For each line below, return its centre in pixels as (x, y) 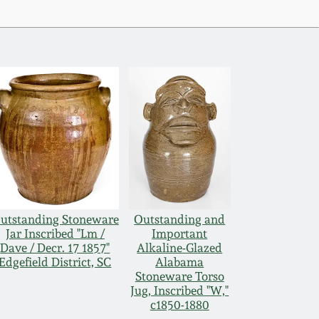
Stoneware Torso (179, 277)
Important (180, 234)
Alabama (180, 262)
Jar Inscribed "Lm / (55, 234)
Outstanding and (180, 220)
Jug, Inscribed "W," (180, 291)
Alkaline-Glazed (180, 248)
